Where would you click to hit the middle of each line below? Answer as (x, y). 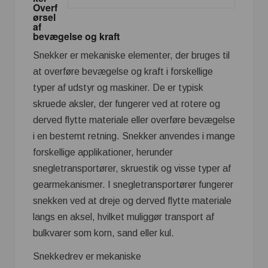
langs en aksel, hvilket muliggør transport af (124, 217)
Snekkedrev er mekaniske (87, 256)
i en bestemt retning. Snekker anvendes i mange (134, 136)
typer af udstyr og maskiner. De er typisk (118, 87)
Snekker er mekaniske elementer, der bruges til (131, 55)
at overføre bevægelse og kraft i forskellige (123, 71)
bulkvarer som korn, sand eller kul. (103, 233)
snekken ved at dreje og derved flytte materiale (132, 200)
